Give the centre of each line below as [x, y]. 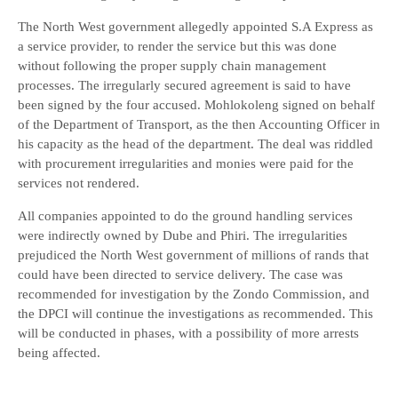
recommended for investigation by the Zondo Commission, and [194, 294]
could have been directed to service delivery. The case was [180, 275]
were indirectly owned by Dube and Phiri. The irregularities [183, 235]
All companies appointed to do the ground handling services [185, 216]
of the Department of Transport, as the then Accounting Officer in [199, 124]
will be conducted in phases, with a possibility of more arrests [188, 333]
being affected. [59, 353]
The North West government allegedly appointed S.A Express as [195, 27]
